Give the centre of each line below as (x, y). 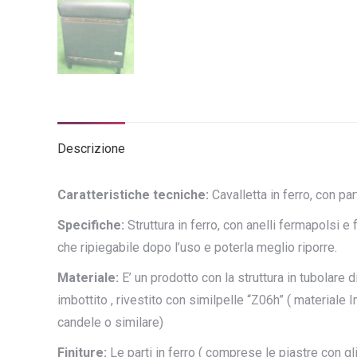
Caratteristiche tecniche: (133, 194)
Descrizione (91, 148)
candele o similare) (110, 322)
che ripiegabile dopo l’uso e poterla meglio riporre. (197, 247)
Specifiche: (91, 225)
